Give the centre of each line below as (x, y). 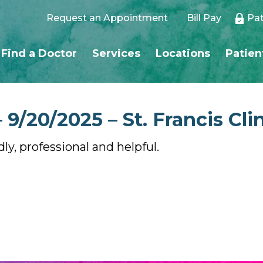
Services (116, 53)
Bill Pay (204, 18)
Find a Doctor (39, 53)
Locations (183, 53)
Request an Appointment (107, 18)
